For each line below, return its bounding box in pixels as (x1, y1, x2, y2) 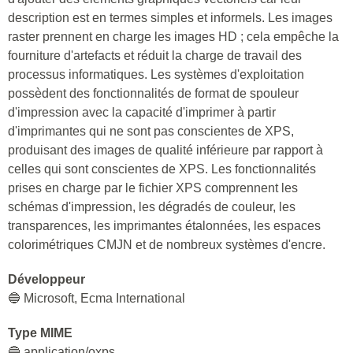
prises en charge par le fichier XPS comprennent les (8, 181, 298, 195)
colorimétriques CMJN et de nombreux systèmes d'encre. (8, 238, 325, 251)
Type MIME (8, 326, 72, 340)
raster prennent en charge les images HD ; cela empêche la (8, 30, 339, 43)
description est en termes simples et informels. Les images (8, 11, 333, 24)
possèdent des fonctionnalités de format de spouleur (8, 87, 299, 100)
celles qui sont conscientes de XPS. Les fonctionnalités (8, 162, 316, 176)
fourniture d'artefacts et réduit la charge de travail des (8, 49, 302, 62)
